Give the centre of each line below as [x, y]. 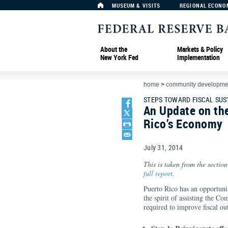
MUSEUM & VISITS [136, 5]
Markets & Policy [200, 49]
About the [114, 49]
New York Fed [119, 57]
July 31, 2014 [163, 147]
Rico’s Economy [183, 124]
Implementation [198, 57]
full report [158, 173]
